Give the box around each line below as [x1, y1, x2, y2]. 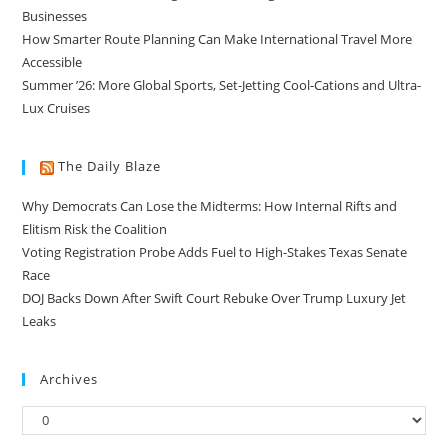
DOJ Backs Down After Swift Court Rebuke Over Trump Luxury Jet [22, 288, 407, 307]
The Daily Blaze [58, 157, 162, 176]
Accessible [22, 53, 83, 72]
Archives [40, 369, 99, 388]
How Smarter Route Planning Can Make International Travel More [22, 30, 413, 49]
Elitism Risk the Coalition [22, 219, 168, 238]
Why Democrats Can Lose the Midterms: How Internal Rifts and [22, 196, 398, 215]
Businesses [22, 7, 88, 26]
